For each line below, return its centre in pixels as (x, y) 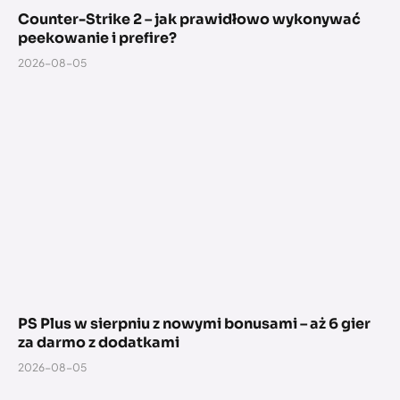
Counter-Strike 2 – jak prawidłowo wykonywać (189, 20)
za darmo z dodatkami (99, 342)
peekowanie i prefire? (97, 38)
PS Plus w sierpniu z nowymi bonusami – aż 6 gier (194, 323)
